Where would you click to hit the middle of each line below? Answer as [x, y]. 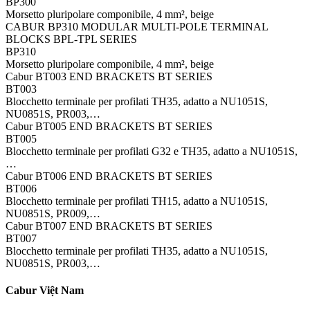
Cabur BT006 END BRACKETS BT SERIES [109, 176]
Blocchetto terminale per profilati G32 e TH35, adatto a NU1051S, [152, 151]
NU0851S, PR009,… [53, 213]
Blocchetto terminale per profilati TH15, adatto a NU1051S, [137, 201]
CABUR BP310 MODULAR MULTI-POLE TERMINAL [137, 26]
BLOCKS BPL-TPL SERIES [71, 39]
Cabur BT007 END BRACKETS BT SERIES [109, 226]
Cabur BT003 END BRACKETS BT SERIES [109, 76]
